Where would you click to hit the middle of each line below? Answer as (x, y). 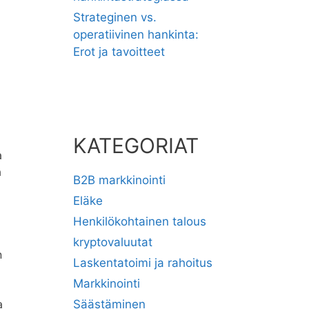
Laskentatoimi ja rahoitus (143, 263)
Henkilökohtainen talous (140, 221)
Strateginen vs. (115, 17)
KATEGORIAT (136, 146)
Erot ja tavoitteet (119, 52)
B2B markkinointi (119, 180)
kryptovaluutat (113, 242)
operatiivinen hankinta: (136, 34)
